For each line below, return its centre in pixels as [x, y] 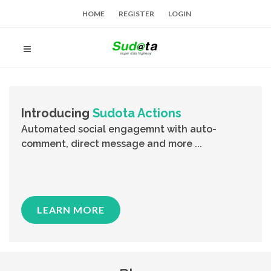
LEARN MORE [71, 210]
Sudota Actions [137, 113]
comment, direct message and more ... [112, 144]
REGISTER [136, 14]
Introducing [57, 113]
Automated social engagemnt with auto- [119, 129]
